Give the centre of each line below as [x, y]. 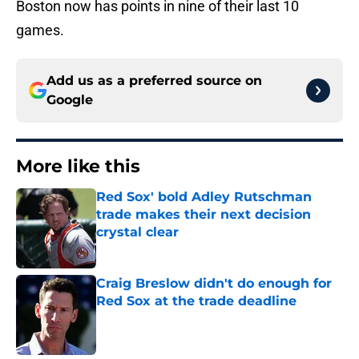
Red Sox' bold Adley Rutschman [204, 197]
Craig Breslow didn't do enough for [214, 284]
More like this [78, 167]
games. [40, 30]
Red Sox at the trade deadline [196, 301]
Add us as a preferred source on [154, 81]
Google [70, 100]
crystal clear [137, 232]
